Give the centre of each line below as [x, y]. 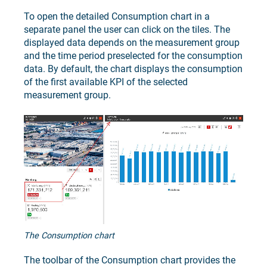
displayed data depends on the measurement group [132, 42]
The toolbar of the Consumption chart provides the [130, 260]
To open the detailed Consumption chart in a [117, 16]
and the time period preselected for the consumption [133, 55]
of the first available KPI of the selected [106, 82]
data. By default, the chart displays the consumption [133, 69]
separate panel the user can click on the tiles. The [127, 29]
